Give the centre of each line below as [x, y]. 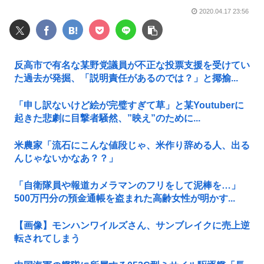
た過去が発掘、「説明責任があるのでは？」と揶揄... [126, 78]
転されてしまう [47, 238]
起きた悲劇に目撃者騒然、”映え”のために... [107, 118]
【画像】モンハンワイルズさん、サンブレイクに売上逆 [132, 225]
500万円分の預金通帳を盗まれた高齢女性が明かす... [125, 198]
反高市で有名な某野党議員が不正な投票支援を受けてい [132, 65]
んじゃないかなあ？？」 [66, 158]
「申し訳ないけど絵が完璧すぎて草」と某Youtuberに [129, 105]
